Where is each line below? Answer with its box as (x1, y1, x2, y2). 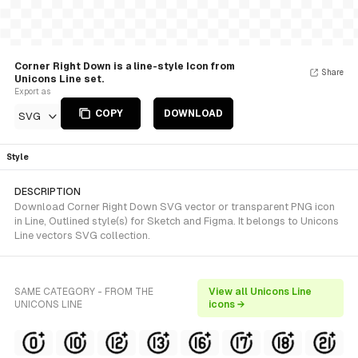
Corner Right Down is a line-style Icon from (14, 61, 235, 72)
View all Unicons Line (208, 286, 312, 297)
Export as (14, 87, 50, 96)
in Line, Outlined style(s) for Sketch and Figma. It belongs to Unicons (14, 215, 339, 227)
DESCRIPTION (14, 186, 81, 197)
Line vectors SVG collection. (14, 229, 150, 241)
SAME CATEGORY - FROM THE (14, 286, 153, 297)
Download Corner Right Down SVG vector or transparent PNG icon (14, 201, 335, 213)
